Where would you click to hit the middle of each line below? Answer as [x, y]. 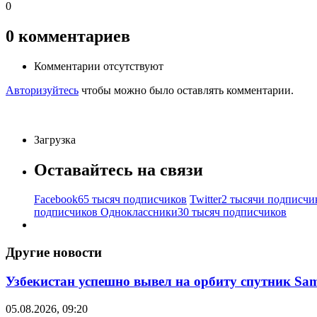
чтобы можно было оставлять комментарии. [188, 90]
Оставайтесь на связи [119, 169]
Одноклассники [139, 212]
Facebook [56, 200]
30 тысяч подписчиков [232, 212]
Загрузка [55, 139]
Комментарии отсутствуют [99, 66]
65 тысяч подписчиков [132, 200]
